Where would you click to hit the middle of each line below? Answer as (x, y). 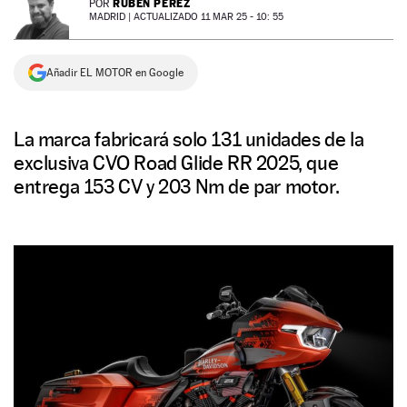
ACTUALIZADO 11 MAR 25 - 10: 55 (208, 17)
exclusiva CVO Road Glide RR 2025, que (176, 163)
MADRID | (111, 17)
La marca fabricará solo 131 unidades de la (189, 139)
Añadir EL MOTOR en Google (115, 73)
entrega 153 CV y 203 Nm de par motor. (177, 186)
